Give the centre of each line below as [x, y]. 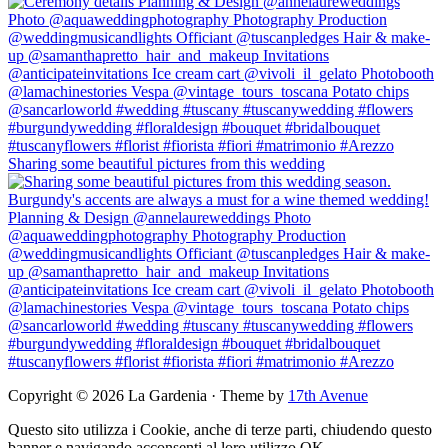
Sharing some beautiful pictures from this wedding [166, 163]
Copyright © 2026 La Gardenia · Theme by [148, 395]
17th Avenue [328, 395]
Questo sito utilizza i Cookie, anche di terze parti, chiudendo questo [220, 429]
